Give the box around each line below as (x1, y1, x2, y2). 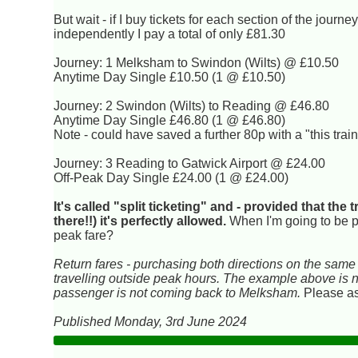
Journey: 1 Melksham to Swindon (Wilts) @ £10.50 (54, 55, 340, 70)
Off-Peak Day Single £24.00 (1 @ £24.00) (54, 170, 289, 185)
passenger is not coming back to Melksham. (54, 285, 301, 300)
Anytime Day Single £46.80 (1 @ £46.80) (54, 113, 286, 127)
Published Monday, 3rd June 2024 (54, 314, 248, 328)
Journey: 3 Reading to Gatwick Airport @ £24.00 (54, 156, 326, 170)
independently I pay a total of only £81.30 (54, 26, 286, 41)
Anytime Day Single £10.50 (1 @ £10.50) (54, 70, 286, 84)
